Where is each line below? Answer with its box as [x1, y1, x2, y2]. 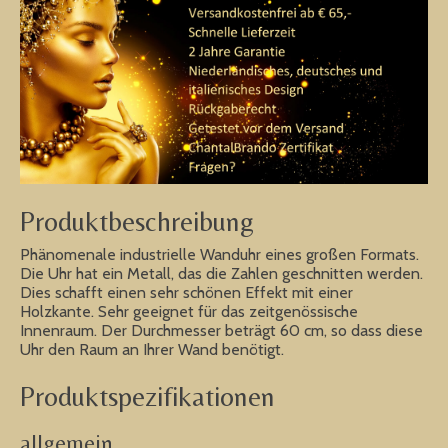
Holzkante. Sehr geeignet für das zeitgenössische [20, 301, 358, 321]
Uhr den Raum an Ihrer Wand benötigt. [20, 339, 284, 359]
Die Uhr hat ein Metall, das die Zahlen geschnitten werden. [20, 263, 423, 283]
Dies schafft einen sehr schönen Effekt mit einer [20, 282, 353, 302]
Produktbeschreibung [20, 205, 254, 238]
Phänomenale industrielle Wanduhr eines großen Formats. [20, 244, 419, 264]
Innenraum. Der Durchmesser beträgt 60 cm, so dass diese [20, 320, 423, 340]
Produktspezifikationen [20, 379, 275, 412]
